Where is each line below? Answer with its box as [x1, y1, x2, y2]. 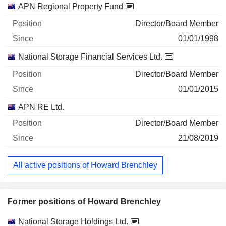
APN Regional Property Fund [18, 2, 123, 11]
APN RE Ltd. [18, 103, 64, 111]
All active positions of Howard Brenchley [13, 160, 157, 169]
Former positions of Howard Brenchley [8, 197, 161, 206]
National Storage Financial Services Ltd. [18, 52, 162, 61]
